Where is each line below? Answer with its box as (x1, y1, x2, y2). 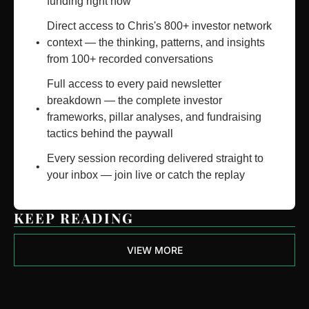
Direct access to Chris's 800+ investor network (47, 20, 272, 32)
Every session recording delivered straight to (47, 152, 263, 165)
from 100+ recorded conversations (47, 53, 213, 66)
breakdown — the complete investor (47, 94, 222, 107)
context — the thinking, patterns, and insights (47, 37, 265, 49)
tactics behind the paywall (47, 128, 173, 140)
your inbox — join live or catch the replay (47, 169, 245, 181)
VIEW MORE (126, 244, 183, 257)
